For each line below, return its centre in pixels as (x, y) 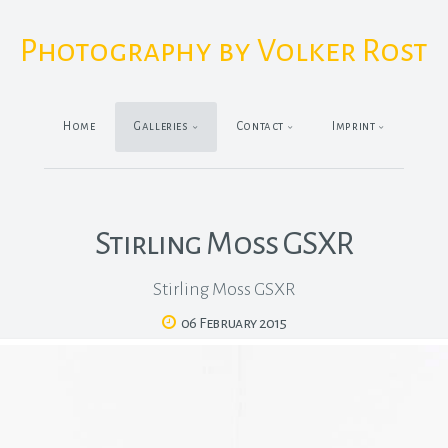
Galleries (161, 127)
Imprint (353, 127)
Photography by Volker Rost (224, 51)
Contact (260, 127)
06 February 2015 (233, 323)
